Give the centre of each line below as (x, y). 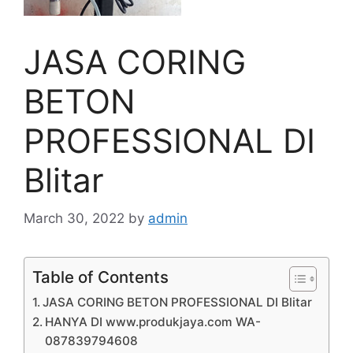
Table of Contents (100, 277)
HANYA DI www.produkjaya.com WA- (153, 322)
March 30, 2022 (74, 219)
